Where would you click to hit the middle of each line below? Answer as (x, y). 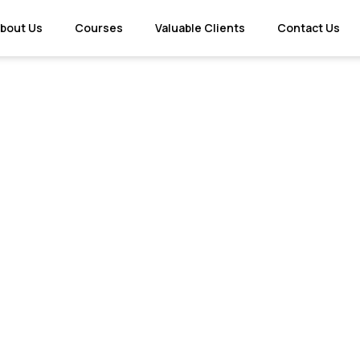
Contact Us (309, 28)
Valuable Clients (200, 28)
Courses (99, 28)
